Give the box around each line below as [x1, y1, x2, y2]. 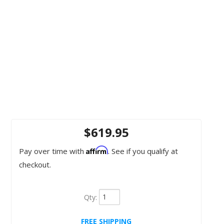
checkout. [19, 159, 51, 169]
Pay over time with [19, 145, 86, 156]
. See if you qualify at [108, 145, 178, 156]
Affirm [86, 145, 108, 154]
